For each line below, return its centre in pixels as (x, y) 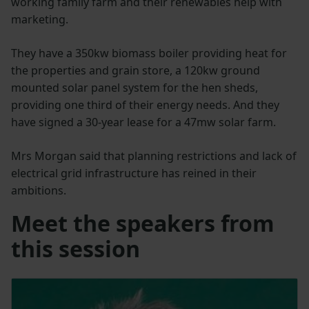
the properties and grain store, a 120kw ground (136, 71)
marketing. (40, 20)
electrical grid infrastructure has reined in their (134, 173)
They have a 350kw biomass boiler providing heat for (149, 53)
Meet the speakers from (143, 223)
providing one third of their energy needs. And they (145, 105)
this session (76, 249)
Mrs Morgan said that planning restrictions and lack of (154, 156)
